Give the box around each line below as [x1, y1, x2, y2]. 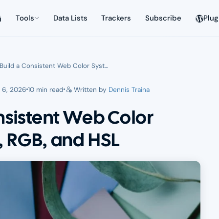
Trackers [101, 13, 131, 23]
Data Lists [53, 13, 88, 23]
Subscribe [145, 13, 182, 23]
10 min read [28, 85, 64, 94]
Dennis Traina [109, 85, 150, 94]
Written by [72, 85, 109, 94]
